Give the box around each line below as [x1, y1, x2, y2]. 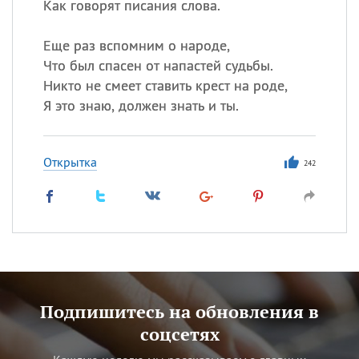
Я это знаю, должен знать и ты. [42, 96, 239, 115]
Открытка [42, 154, 97, 170]
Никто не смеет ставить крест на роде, [42, 76, 288, 95]
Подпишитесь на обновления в [40, 300, 319, 323]
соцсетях [139, 322, 220, 345]
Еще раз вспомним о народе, [42, 36, 230, 54]
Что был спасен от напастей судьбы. [42, 56, 273, 75]
